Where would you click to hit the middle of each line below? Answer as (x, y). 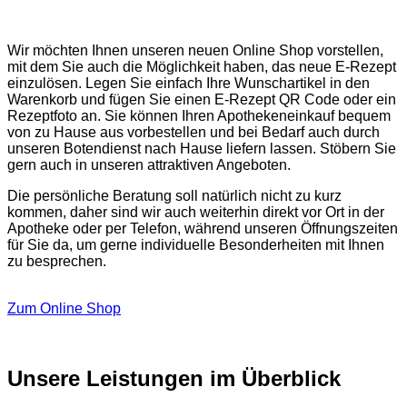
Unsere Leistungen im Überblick (174, 379)
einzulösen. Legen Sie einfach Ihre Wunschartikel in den (189, 84)
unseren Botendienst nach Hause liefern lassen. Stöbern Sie (202, 149)
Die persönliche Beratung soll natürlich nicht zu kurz (174, 196)
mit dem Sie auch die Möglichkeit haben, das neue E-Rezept (202, 67)
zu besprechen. (57, 262)
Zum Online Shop (64, 309)
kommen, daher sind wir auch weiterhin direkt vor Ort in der (196, 213)
